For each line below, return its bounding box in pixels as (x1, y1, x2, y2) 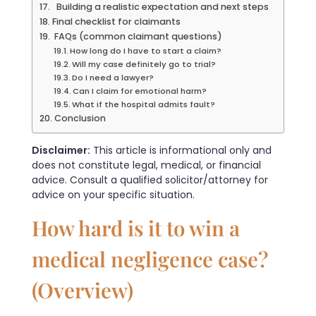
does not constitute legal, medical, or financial (32, 157, 261, 172)
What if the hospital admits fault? (72, 98, 216, 110)
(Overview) (32, 275, 133, 303)
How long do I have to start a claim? (70, 44, 222, 56)
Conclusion (54, 111, 106, 124)
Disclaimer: (32, 142, 90, 157)
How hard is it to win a (32, 213, 240, 241)
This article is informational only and (90, 142, 272, 157)
